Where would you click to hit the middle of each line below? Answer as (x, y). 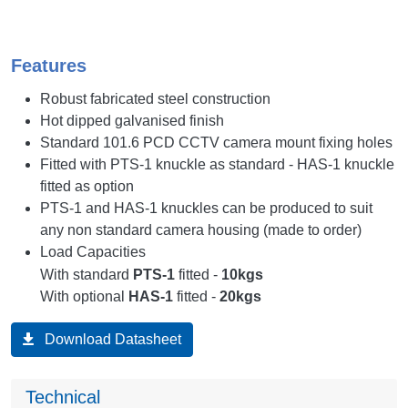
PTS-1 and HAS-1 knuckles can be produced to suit (206, 209)
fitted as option (87, 187)
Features (49, 65)
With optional (84, 297)
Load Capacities (93, 252)
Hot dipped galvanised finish (132, 121)
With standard (87, 275)
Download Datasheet (113, 340)
